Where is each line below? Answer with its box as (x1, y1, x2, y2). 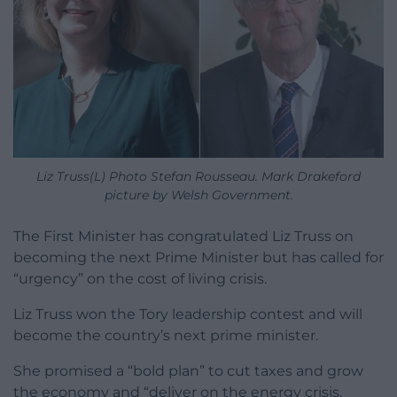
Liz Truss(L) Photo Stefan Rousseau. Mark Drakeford (36, 167, 361, 184)
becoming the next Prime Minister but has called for (13, 248, 384, 266)
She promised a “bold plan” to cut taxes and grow (13, 362, 363, 379)
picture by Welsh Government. (104, 186, 293, 203)
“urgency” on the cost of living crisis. (13, 269, 267, 287)
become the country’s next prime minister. (13, 326, 318, 344)
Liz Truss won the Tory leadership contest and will (13, 305, 362, 323)
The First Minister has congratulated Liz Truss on (13, 227, 354, 245)
